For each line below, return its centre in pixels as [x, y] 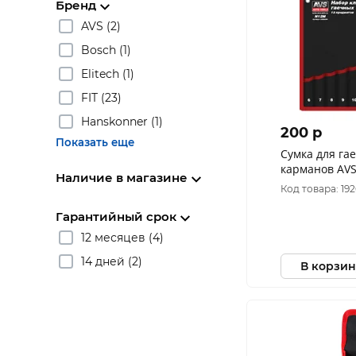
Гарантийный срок [116, 217]
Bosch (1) [106, 50]
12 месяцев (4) [122, 237]
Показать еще [95, 142]
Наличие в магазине [122, 178]
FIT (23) [101, 97]
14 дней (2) [112, 261]
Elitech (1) [108, 74]
